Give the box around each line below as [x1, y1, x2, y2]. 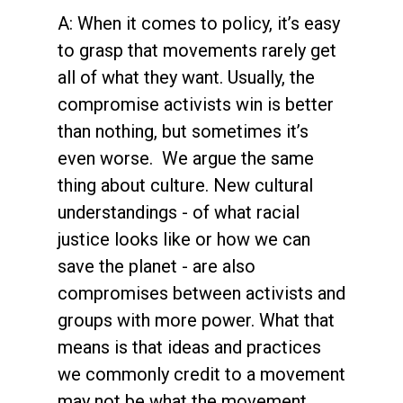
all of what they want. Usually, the [58, 66, 315, 88]
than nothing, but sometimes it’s [58, 120, 309, 142]
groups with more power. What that [58, 309, 335, 331]
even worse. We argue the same [58, 147, 314, 169]
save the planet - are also [58, 255, 255, 277]
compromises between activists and [58, 282, 345, 304]
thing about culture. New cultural [58, 174, 313, 196]
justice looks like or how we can [58, 228, 310, 250]
